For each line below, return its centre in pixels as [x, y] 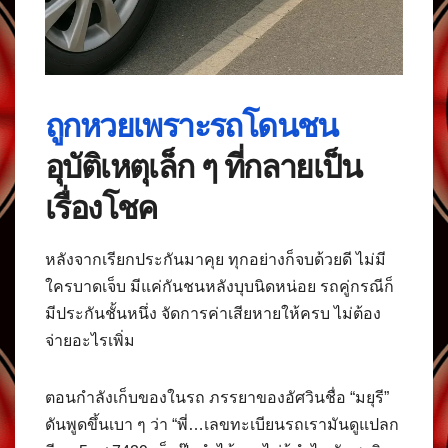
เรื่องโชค [101, 207]
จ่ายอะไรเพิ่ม [90, 340]
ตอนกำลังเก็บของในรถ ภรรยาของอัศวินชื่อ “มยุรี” [217, 397]
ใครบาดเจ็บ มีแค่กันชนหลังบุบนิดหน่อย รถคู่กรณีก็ [219, 286]
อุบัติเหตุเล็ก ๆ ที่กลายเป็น [203, 166]
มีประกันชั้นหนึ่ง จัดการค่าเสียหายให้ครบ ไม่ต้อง [213, 313]
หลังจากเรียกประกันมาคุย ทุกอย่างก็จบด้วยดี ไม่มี [215, 259]
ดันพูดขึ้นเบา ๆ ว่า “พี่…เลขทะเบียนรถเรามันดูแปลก [222, 424]
